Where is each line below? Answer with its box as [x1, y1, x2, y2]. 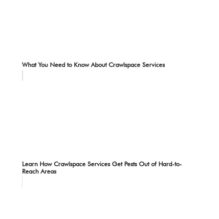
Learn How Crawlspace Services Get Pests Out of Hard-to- [22, 159, 182, 168]
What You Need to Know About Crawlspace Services [22, 60, 165, 68]
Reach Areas [22, 167, 56, 175]
